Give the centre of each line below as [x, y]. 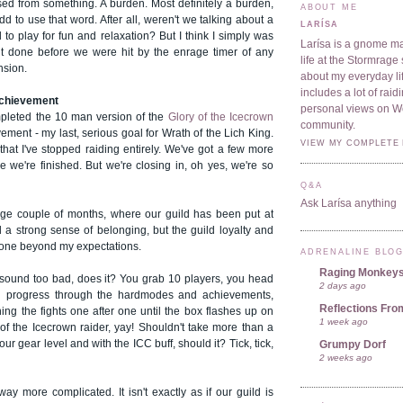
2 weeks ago [346, 357]
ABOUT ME [329, 7]
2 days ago [343, 285]
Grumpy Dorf [353, 344]
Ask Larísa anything [349, 204]
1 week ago [344, 321]
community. [328, 125]
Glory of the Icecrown [221, 117]
